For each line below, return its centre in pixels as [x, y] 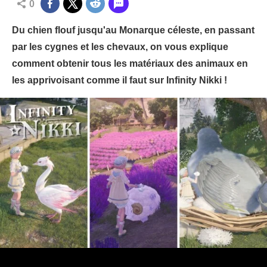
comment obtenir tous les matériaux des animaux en [130, 63]
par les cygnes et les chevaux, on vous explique [120, 47]
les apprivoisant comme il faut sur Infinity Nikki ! [119, 80]
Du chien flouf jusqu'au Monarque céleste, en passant [133, 30]
